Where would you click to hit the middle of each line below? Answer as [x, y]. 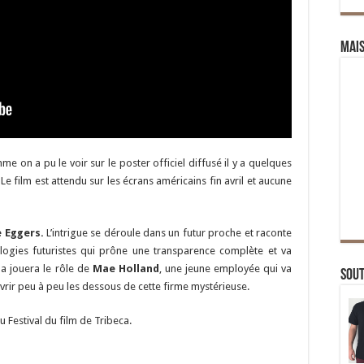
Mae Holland [126, 269]
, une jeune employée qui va [225, 269]
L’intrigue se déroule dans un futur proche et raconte [168, 233]
